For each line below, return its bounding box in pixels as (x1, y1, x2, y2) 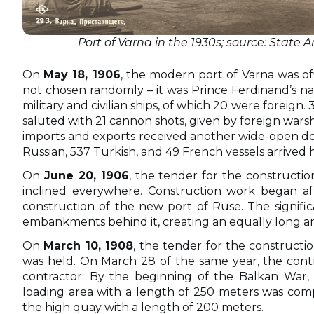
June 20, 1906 (43, 168, 129, 182)
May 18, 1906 (43, 67, 121, 81)
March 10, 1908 (43, 238, 134, 252)
